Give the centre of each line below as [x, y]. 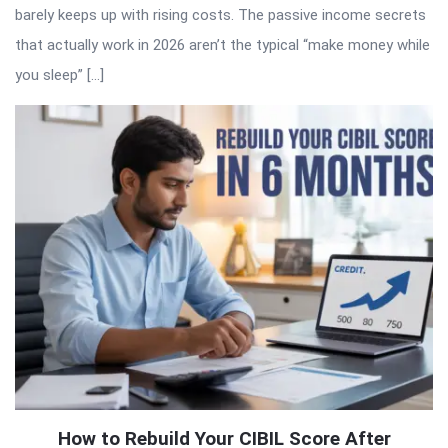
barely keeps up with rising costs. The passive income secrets [220, 14]
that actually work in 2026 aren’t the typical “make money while [222, 44]
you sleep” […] [59, 74]
